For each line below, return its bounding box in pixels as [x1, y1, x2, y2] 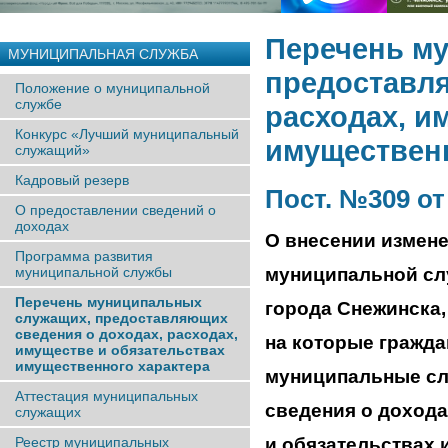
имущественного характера [15, 358, 210, 374]
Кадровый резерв [15, 172, 129, 188]
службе [15, 96, 62, 112]
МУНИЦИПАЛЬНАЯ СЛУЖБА [8, 46, 198, 62]
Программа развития [15, 248, 153, 264]
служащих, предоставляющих [15, 310, 228, 326]
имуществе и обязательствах [15, 342, 225, 358]
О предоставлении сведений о [15, 202, 216, 218]
